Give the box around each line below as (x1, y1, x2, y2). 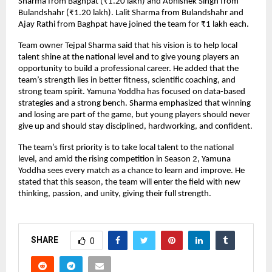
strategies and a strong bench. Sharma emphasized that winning (18, 99, 251, 109)
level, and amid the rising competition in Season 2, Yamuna (18, 155, 231, 165)
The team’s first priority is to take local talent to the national (18, 143, 234, 153)
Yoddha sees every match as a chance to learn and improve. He (18, 166, 245, 176)
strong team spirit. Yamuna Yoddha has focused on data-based (18, 87, 245, 97)
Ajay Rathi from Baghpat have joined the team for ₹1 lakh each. (18, 20, 249, 30)
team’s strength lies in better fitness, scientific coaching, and (18, 76, 236, 86)
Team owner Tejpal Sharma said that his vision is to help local (18, 41, 237, 51)
